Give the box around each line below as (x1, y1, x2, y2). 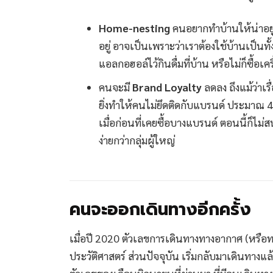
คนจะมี (99, 80, 132, 94)
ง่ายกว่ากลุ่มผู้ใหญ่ (99, 133, 175, 147)
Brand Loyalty (132, 80, 202, 94)
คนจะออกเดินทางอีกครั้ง (69, 196, 251, 222)
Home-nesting (99, 21, 170, 35)
